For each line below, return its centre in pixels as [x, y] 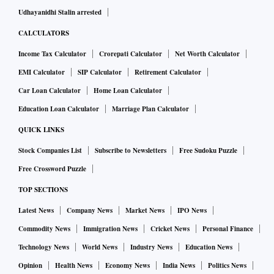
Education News [209, 247]
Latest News [36, 211]
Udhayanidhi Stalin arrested [60, 13]
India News [179, 266]
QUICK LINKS [41, 130]
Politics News [227, 266]
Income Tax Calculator [52, 54]
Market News [145, 211]
